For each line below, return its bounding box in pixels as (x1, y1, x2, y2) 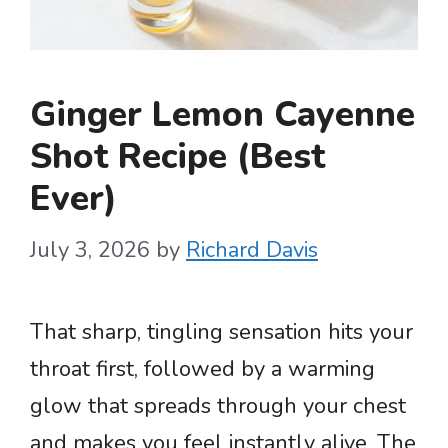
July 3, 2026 (30, 235, 150, 265)
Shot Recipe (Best (30, 133, 325, 180)
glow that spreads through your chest (30, 391, 406, 421)
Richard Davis (186, 235, 318, 265)
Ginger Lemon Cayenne (30, 91, 415, 138)
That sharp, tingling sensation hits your (30, 317, 413, 347)
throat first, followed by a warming (30, 354, 375, 384)
